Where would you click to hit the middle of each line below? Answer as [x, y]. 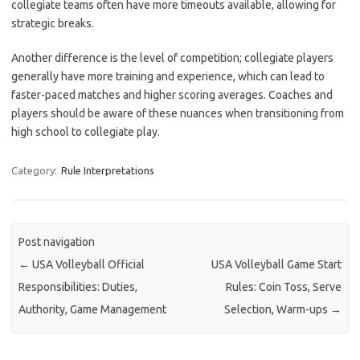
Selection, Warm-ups [277, 309]
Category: [35, 170]
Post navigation [57, 241]
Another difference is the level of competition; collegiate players [172, 57]
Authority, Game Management [93, 309]
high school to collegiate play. [86, 131]
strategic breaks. [53, 23]
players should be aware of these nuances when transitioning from [178, 113]
